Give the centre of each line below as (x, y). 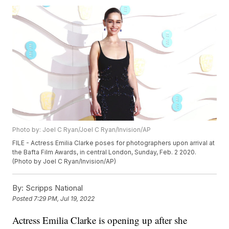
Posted (23, 198)
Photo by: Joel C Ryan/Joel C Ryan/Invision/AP (82, 129)
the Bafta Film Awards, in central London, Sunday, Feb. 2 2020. (105, 152)
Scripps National (53, 188)
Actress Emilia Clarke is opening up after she (100, 220)
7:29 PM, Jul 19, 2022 (64, 198)
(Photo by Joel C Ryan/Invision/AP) (64, 161)
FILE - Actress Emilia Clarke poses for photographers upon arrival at (114, 143)
